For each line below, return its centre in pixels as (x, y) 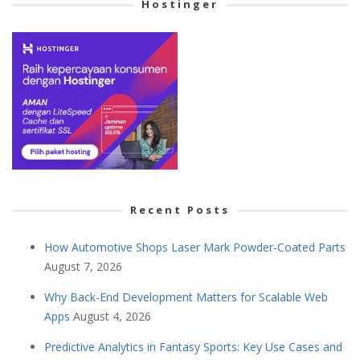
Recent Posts (180, 210)
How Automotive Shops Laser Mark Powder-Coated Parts (195, 247)
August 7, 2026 (83, 267)
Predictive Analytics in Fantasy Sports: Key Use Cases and (193, 347)
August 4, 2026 (112, 317)
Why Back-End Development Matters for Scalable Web (186, 297)
